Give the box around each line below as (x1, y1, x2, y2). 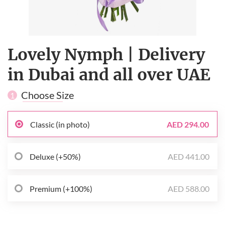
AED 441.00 (168, 151, 209, 161)
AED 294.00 (167, 119, 209, 129)
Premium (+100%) (30, 183, 92, 193)
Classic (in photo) (30, 119, 90, 129)
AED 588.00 (168, 183, 209, 193)
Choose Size (21, 89, 74, 101)
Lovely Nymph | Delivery (8, 45, 205, 65)
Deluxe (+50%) (30, 151, 81, 161)
